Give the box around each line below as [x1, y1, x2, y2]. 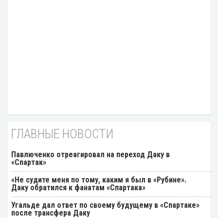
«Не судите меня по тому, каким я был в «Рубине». [11, 175, 186, 184]
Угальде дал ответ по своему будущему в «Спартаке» [11, 200, 200, 210]
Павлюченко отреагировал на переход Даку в [11, 149, 170, 159]
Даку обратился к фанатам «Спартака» [11, 182, 145, 192]
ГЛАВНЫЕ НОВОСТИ [11, 126, 113, 141]
